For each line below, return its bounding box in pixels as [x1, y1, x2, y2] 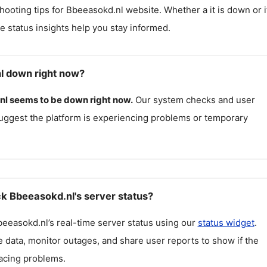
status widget [197, 216, 254, 228]
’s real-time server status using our [48, 216, 198, 228]
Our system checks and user [135, 94, 255, 105]
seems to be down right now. [9, 94, 133, 105]
